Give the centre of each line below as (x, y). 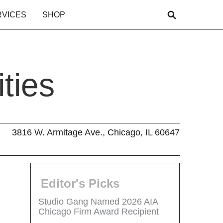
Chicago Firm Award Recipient (99, 211)
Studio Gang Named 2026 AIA (98, 201)
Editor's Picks (80, 183)
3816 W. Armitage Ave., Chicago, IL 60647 (96, 132)
